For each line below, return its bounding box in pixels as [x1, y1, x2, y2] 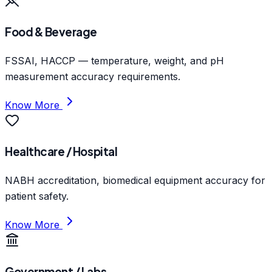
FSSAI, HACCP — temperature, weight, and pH [5, 54, 224, 67]
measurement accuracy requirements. [5, 70, 180, 83]
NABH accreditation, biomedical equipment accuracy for [5, 174, 265, 187]
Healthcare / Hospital [5, 144, 118, 159]
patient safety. [5, 190, 69, 203]
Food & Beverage [5, 24, 97, 39]
